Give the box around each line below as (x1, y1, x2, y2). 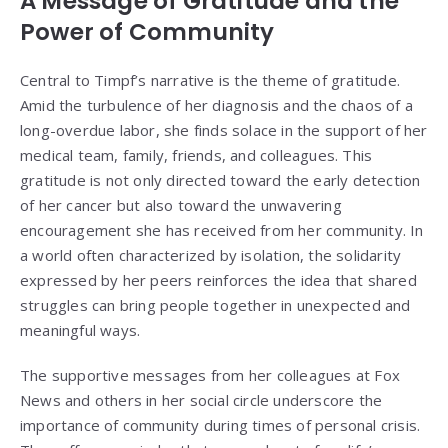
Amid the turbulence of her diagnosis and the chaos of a (20, 95, 414, 116)
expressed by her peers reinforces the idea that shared (20, 270, 417, 291)
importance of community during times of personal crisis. (20, 415, 421, 436)
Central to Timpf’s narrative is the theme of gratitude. (20, 70, 401, 91)
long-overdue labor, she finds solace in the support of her (20, 120, 428, 141)
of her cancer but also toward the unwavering (20, 195, 342, 216)
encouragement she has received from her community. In (20, 220, 424, 241)
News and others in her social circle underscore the (20, 390, 383, 411)
